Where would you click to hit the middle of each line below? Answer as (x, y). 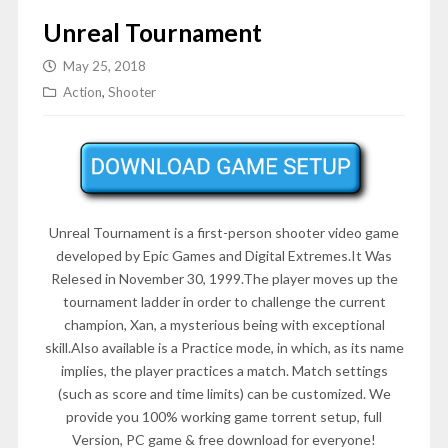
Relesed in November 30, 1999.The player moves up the (224, 278)
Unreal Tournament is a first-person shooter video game (224, 232)
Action (82, 92)
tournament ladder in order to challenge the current (224, 301)
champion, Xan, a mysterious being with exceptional (224, 324)
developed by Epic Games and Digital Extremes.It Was (224, 255)
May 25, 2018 (104, 66)
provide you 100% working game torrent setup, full (224, 416)
